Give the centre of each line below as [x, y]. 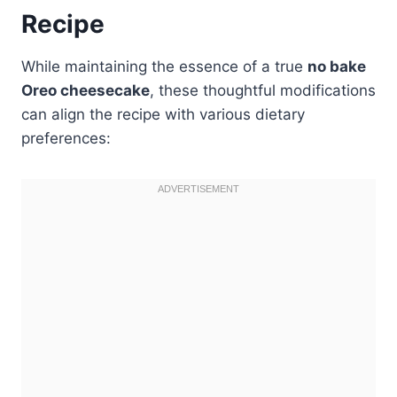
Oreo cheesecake [86, 90]
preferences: [66, 138]
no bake [337, 66]
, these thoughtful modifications [263, 90]
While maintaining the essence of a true [164, 66]
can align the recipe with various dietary [163, 114]
